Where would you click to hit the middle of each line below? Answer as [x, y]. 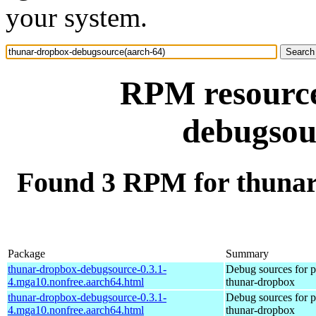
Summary [247, 253]
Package [26, 253]
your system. [77, 17]
